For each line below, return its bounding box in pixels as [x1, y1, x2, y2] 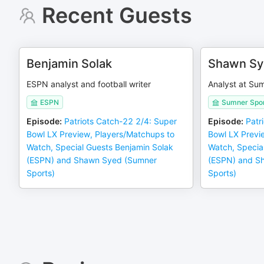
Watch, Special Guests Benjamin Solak [27, 142, 173, 152]
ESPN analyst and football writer [27, 79, 151, 89]
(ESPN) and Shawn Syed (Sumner [27, 155, 157, 165]
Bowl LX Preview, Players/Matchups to [27, 129, 174, 139]
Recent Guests [41, 2, 192, 28]
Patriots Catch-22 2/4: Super [64, 116, 177, 126]
